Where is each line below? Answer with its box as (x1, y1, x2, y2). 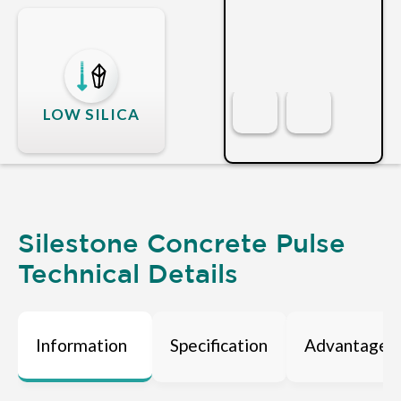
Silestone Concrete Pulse (18, 228, 346, 258)
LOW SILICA (43, 104, 140, 124)
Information (36, 335, 127, 355)
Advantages (304, 335, 397, 355)
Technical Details (18, 259, 238, 288)
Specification (170, 335, 268, 355)
